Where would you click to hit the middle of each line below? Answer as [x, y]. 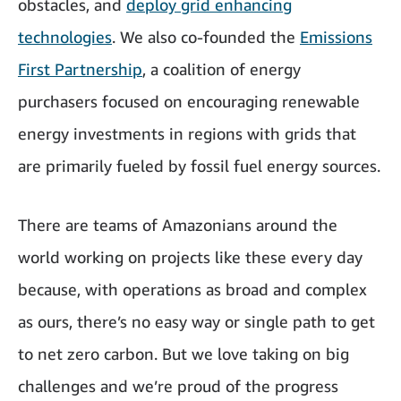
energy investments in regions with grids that [187, 133]
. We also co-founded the [206, 36]
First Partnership [80, 68]
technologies [65, 36]
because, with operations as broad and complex [192, 289]
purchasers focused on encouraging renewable [189, 101]
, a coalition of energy [222, 68]
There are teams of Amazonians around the [178, 224]
